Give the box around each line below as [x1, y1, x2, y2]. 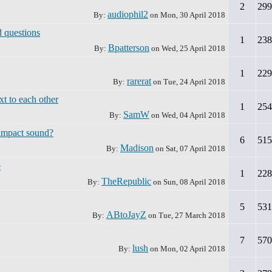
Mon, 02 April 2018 [160, 244, 225, 253]
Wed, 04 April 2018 [161, 110, 225, 120]
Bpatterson [108, 42, 149, 53]
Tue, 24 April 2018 [163, 77, 225, 86]
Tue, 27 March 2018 [158, 211, 225, 220]
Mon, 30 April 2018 [160, 10, 225, 19]
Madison [120, 143, 154, 153]
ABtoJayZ [106, 209, 146, 220]
